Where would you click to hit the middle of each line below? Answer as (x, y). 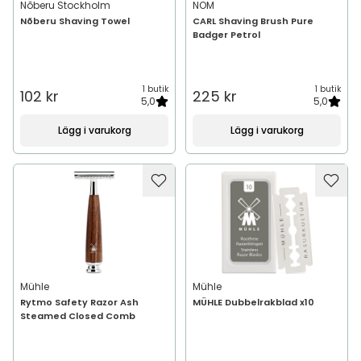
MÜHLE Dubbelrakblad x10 (253, 302)
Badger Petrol (226, 35)
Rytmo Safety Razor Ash (79, 302)
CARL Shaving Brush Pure (253, 21)
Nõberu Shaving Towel (75, 21)
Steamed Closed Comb (78, 316)
